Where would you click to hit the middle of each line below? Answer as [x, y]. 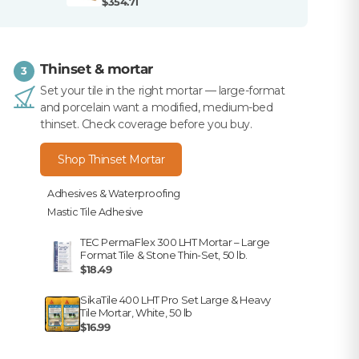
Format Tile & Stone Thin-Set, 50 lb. [164, 254]
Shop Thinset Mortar [111, 159]
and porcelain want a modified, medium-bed [157, 107]
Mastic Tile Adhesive [95, 212]
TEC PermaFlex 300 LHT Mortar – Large [175, 242]
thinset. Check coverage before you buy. [146, 124]
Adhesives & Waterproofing [114, 193]
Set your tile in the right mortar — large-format [163, 90]
